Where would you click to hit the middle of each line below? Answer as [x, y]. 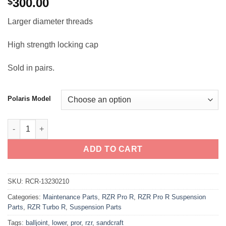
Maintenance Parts [70, 197]
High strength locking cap [53, 45]
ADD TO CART [113, 149]
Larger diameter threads [50, 22]
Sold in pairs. [31, 68]
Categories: [25, 197]
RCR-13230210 [47, 181]
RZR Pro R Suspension [172, 197]
